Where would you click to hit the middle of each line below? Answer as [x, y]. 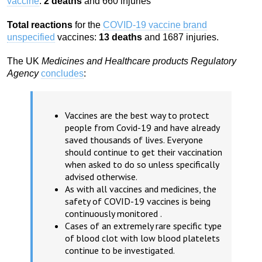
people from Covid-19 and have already [142, 128]
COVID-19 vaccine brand [155, 25]
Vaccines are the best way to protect [137, 116]
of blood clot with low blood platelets [142, 238]
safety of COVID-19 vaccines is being [138, 201]
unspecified [31, 37]
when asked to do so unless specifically [142, 165]
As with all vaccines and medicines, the [141, 189]
